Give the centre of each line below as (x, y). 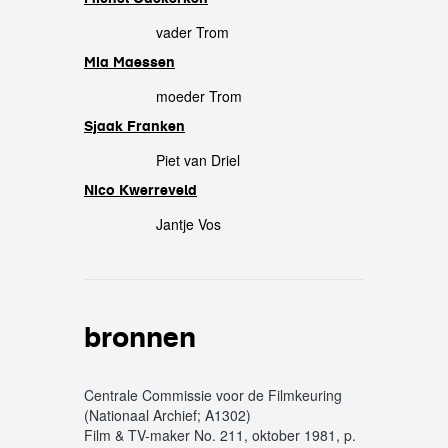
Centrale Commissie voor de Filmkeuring (213, 395)
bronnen (140, 337)
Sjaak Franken (134, 126)
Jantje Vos (188, 224)
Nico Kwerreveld (140, 190)
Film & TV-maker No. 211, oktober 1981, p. (220, 435)
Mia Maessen (129, 62)
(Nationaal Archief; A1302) (167, 415)
